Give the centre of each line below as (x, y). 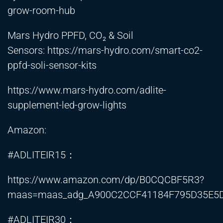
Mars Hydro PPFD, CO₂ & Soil (70, 36)
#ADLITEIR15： (42, 155)
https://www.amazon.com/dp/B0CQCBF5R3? (106, 180)
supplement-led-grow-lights (67, 105)
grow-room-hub (41, 11)
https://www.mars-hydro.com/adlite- (87, 90)
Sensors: (27, 51)
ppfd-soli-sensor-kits (52, 65)
